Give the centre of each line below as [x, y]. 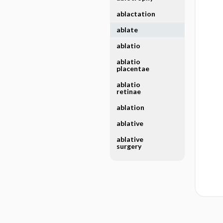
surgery [129, 146]
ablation [130, 107]
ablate [127, 30]
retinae [128, 91]
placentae [133, 68]
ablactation [136, 14]
